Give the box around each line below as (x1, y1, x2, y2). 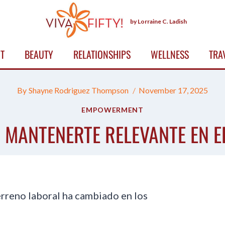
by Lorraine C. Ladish (130, 17, 187, 25)
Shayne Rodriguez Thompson (28, 85, 129, 95)
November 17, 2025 (138, 85, 208, 95)
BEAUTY (24, 47, 53, 62)
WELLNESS (150, 47, 189, 62)
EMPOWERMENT (81, 105, 144, 114)
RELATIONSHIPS (73, 47, 131, 62)
